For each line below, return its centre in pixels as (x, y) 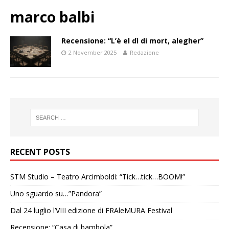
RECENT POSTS (40, 152)
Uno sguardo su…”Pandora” (56, 194)
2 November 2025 (93, 53)
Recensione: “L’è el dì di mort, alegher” (132, 41)
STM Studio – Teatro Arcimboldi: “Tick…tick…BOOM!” (98, 177)
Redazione (144, 53)
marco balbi (52, 17)
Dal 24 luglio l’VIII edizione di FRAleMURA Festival (91, 211)
